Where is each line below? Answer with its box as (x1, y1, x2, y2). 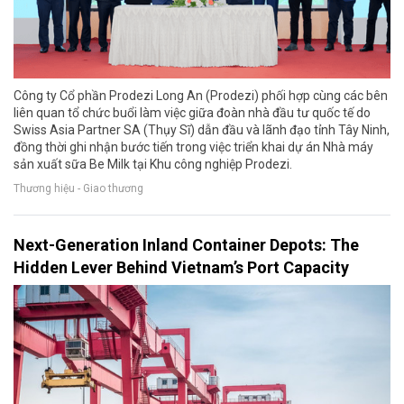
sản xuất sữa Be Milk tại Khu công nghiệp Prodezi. (14, 156, 292, 171)
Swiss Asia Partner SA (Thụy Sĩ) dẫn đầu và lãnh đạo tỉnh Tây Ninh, (14, 122, 390, 137)
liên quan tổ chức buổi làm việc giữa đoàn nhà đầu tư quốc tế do (14, 105, 371, 120)
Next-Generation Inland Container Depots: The (14, 234, 359, 254)
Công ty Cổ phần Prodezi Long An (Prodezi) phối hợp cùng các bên (14, 87, 388, 103)
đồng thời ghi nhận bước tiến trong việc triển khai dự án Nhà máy (14, 139, 373, 154)
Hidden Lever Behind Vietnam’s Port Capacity (14, 257, 349, 277)
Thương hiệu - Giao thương (14, 181, 143, 195)
